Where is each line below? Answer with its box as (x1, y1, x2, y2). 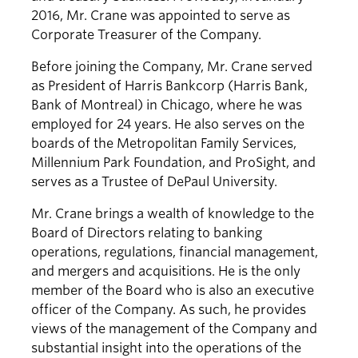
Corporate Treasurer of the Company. (31, 27, 261, 43)
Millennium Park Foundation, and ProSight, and (31, 155, 316, 171)
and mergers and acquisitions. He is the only (31, 264, 300, 280)
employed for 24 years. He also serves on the (31, 117, 304, 133)
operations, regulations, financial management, (31, 245, 318, 261)
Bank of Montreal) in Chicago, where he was (31, 97, 302, 113)
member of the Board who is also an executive (31, 283, 314, 299)
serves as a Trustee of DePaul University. (31, 174, 277, 190)
